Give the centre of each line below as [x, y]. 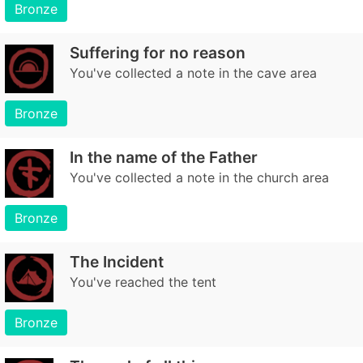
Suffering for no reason [158, 53]
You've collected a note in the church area [199, 177]
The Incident [117, 262]
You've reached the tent [143, 282]
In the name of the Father [164, 157]
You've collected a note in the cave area [193, 73]
